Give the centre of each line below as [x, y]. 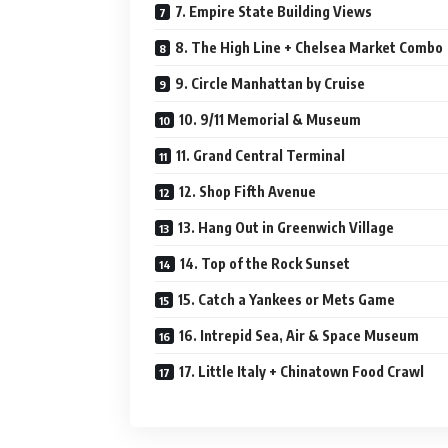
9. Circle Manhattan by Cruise [270, 83]
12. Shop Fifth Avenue [247, 191]
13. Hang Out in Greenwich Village [286, 227]
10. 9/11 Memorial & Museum [270, 119]
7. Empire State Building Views [273, 11]
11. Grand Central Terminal [260, 155]
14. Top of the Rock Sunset [265, 263]
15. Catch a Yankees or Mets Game [286, 299]
